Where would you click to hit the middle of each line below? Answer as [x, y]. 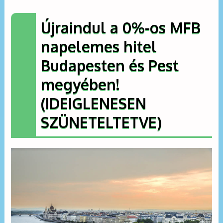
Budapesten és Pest [110, 65]
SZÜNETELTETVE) [102, 122]
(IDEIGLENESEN [94, 103]
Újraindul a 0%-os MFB [121, 27]
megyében [79, 84]
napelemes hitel [99, 46]
